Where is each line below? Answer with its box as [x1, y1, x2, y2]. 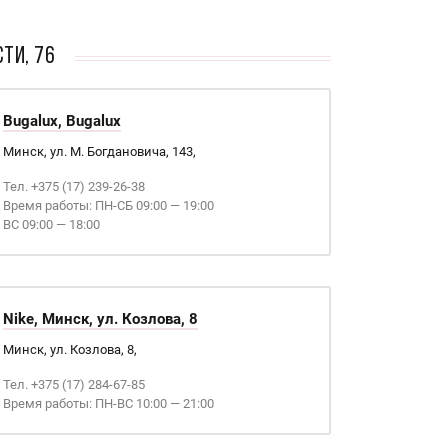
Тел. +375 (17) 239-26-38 [2, 179, 145, 194]
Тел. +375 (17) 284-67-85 [2, 377, 145, 392]
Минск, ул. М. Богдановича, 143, [2, 144, 196, 159]
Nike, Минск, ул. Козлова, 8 [2, 310, 198, 328]
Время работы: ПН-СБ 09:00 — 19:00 [2, 198, 214, 213]
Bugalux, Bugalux [2, 112, 121, 130]
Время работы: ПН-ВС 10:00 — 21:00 [2, 396, 214, 411]
